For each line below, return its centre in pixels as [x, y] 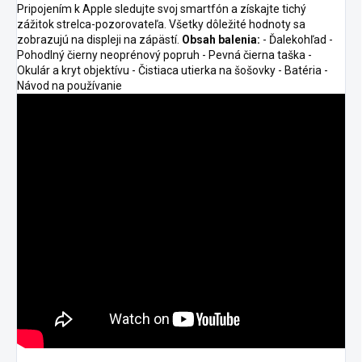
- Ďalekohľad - [297, 40]
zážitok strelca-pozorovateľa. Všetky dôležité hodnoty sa [161, 25]
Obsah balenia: [221, 40]
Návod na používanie [69, 86]
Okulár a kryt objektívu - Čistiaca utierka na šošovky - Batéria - [173, 71]
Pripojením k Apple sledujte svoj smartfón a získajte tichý [162, 9]
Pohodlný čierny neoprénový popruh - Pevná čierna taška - [164, 55]
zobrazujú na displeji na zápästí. [99, 40]
